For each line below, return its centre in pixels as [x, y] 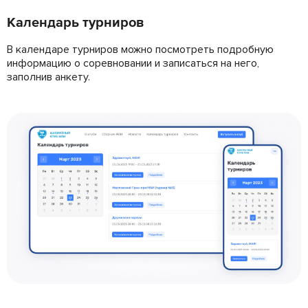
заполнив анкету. [48, 77]
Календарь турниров [75, 23]
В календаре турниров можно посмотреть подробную [140, 50]
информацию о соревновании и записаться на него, [133, 64]
